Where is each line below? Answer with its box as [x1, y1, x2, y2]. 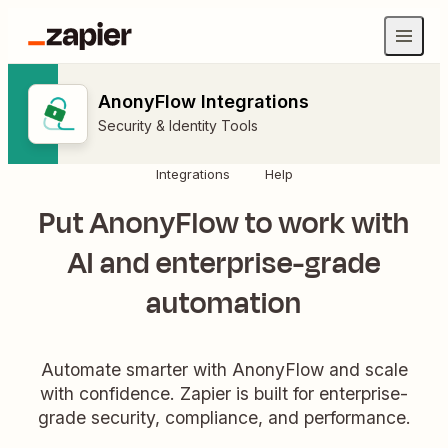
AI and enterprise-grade [67, 242, 381, 285]
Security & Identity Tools [98, 117, 258, 134]
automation [146, 282, 302, 325]
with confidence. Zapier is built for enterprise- [40, 382, 408, 404]
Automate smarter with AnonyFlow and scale [40, 358, 408, 380]
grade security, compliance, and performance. [37, 406, 411, 428]
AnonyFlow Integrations [98, 91, 309, 112]
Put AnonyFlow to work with [38, 202, 410, 245]
